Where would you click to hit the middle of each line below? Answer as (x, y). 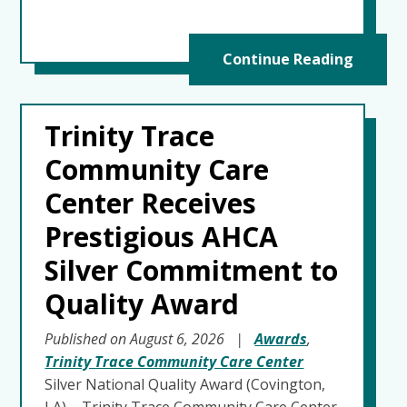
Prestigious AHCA (162, 236)
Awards (281, 338)
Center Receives (151, 203)
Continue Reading (288, 59)
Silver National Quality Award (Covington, (185, 384)
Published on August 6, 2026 (137, 338)
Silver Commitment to (192, 270)
